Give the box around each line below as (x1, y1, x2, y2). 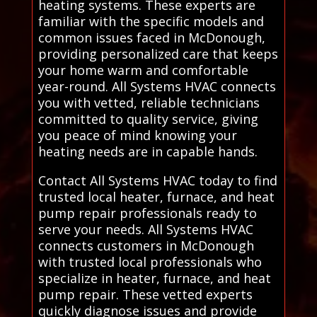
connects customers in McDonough (38, 236, 254, 254)
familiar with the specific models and (38, 12, 264, 30)
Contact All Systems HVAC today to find (38, 171, 277, 189)
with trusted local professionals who (38, 253, 262, 270)
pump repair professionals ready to (38, 204, 257, 221)
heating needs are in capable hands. (38, 142, 258, 160)
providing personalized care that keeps (38, 45, 278, 62)
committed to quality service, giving (38, 110, 258, 127)
